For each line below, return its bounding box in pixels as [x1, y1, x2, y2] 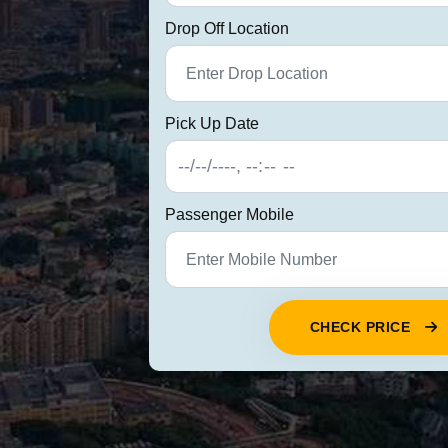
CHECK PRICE [309, 318, 411, 335]
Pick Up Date [164, 114, 259, 132]
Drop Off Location [164, 19, 289, 37]
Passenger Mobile [164, 205, 294, 223]
